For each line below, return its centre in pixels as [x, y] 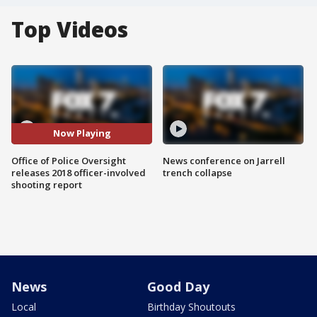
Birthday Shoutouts [191, 306]
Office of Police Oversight [69, 160]
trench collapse [197, 172]
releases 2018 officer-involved [79, 172]
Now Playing [82, 133]
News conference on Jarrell [224, 160]
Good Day [178, 286]
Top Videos [70, 29]
